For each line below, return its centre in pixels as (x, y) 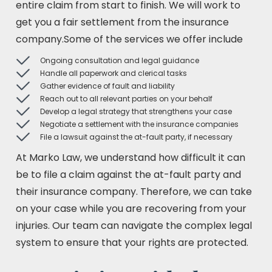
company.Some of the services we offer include (129, 39)
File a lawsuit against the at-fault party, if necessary (136, 137)
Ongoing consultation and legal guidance (120, 60)
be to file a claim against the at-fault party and (128, 175)
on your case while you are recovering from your (131, 209)
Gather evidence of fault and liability (107, 86)
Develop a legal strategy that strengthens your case (136, 111)
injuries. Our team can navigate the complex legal (134, 226)
